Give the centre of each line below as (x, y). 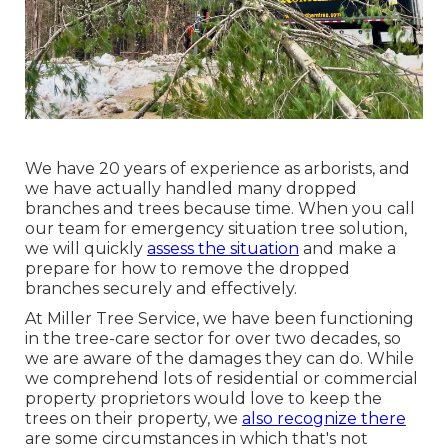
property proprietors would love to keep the (203, 399)
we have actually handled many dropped (190, 189)
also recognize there (323, 419)
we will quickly (85, 249)
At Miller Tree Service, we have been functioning (219, 319)
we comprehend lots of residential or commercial (221, 379)
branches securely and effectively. (160, 289)
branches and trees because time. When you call (219, 209)
